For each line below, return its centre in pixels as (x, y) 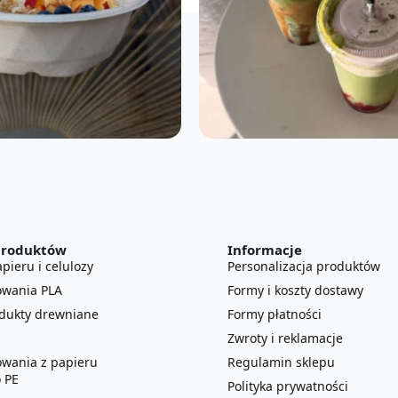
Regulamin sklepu (281, 362)
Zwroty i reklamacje (285, 338)
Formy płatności (275, 314)
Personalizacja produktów (304, 266)
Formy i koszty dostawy (295, 290)
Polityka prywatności (288, 386)
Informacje (265, 249)
